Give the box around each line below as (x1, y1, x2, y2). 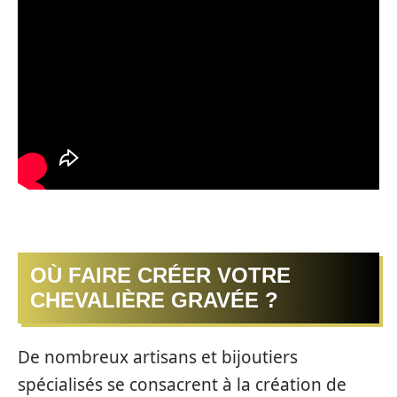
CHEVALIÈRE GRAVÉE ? (30, 288, 278, 313)
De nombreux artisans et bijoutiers (18, 345, 298, 369)
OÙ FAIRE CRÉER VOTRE (30, 263, 291, 288)
